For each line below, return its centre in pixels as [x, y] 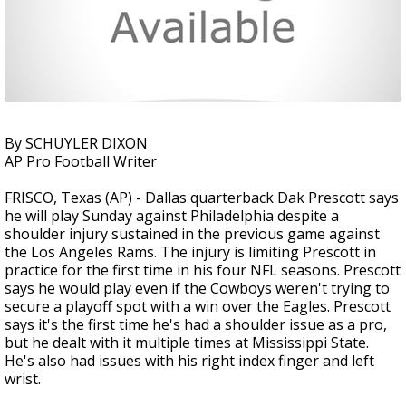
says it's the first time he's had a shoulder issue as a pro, [196, 324]
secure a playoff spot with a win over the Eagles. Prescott [198, 306]
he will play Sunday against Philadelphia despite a [172, 216]
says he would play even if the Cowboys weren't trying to [197, 288]
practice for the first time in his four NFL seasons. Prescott [203, 270]
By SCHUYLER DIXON [76, 143]
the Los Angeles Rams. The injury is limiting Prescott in [190, 252]
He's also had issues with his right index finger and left [189, 361]
